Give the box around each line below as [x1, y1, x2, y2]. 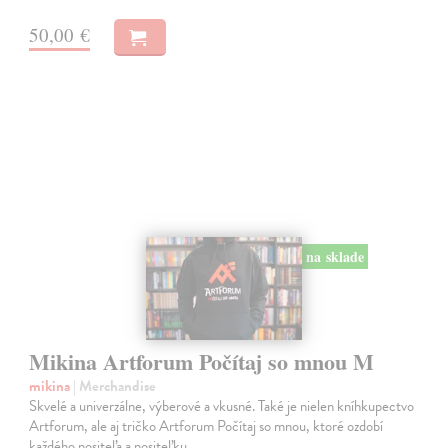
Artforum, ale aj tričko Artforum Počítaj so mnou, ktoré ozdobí [29, 415, 384, 438]
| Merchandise [73, 375, 157, 398]
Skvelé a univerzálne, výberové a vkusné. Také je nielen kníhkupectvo [29, 395, 415, 418]
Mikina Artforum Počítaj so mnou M [29, 345, 375, 379]
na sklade [305, 245, 364, 267]
